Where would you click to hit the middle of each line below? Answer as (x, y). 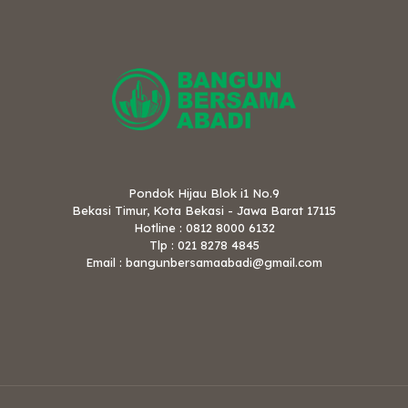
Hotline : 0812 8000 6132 (204, 228)
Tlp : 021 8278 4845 (204, 245)
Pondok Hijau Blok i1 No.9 (204, 194)
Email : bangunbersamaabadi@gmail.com (204, 263)
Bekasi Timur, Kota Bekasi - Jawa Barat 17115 (204, 211)
